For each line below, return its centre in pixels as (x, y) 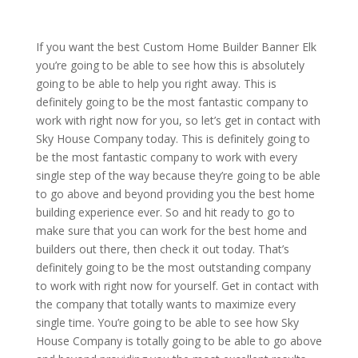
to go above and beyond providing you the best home (175, 194)
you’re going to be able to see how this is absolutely (170, 66)
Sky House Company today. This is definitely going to (173, 139)
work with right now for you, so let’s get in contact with (178, 121)
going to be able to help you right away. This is (156, 84)
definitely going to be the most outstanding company (173, 268)
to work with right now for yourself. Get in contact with (177, 286)
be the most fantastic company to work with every (166, 157)
